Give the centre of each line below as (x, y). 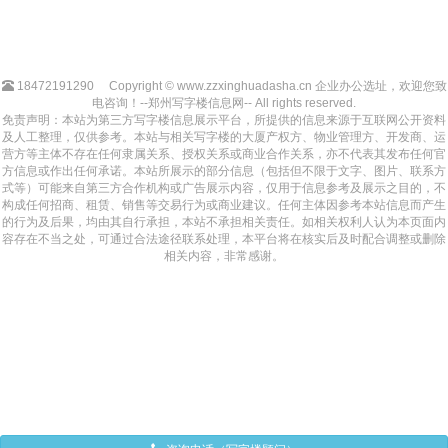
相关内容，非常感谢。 (224, 256)
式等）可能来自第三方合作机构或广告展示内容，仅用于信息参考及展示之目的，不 (224, 188)
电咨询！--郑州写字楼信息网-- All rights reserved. (224, 103)
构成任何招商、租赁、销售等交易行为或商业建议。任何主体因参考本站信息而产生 (224, 205)
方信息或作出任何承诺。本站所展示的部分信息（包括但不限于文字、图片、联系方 (224, 171)
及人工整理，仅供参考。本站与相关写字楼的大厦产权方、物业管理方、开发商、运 (224, 137)
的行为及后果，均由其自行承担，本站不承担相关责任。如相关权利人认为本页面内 (224, 222)
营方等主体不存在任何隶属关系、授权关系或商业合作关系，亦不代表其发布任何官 (224, 154)
